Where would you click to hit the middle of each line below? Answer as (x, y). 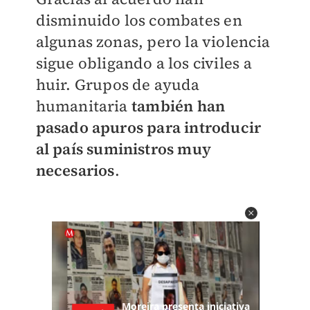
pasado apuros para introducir (148, 127)
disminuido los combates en (139, 20)
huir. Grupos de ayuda (118, 84)
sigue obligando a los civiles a (144, 63)
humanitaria (83, 106)
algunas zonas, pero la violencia (153, 42)
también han (178, 106)
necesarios (75, 170)
